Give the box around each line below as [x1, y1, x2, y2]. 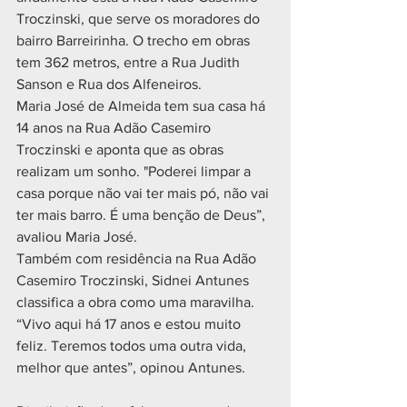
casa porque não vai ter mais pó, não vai [16, 185, 273, 201]
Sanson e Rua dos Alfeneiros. [16, 76, 202, 92]
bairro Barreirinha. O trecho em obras [16, 33, 253, 48]
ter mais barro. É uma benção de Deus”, [16, 207, 269, 223]
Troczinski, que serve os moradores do [16, 11, 263, 26]
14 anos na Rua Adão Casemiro [16, 120, 214, 135]
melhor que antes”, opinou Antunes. [16, 360, 271, 375]
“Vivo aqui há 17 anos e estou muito [16, 316, 244, 332]
